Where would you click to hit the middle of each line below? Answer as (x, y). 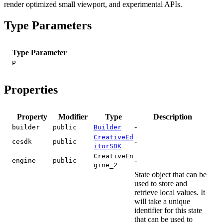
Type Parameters (48, 26)
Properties (31, 89)
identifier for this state (168, 210)
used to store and (161, 183)
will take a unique (162, 201)
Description (173, 116)
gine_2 (106, 165)
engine (24, 160)
